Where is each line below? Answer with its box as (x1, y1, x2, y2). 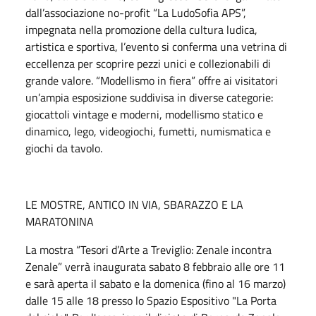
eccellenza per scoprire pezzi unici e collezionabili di (25, 54, 271, 72)
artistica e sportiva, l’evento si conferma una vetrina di (25, 37, 287, 55)
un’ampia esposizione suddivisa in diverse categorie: (25, 88, 273, 106)
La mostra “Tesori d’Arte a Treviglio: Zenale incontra (25, 241, 272, 258)
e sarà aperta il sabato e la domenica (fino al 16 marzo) (25, 274, 286, 292)
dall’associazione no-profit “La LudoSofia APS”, (25, 4, 246, 21)
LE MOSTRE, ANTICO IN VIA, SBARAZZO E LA (25, 195, 243, 213)
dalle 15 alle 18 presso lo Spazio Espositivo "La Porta (25, 291, 276, 309)
